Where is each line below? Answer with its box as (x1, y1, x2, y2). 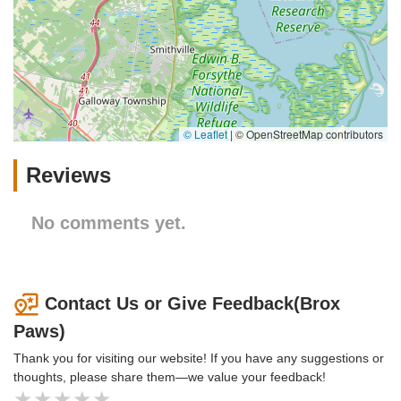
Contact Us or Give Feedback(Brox (45, 293, 340, 313)
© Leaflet (183, 125, 227, 141)
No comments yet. (31, 212, 186, 233)
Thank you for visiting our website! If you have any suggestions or (13, 351, 384, 366)
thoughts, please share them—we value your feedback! (13, 370, 326, 385)
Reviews (26, 162, 111, 187)
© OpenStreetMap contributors (233, 125, 383, 141)
